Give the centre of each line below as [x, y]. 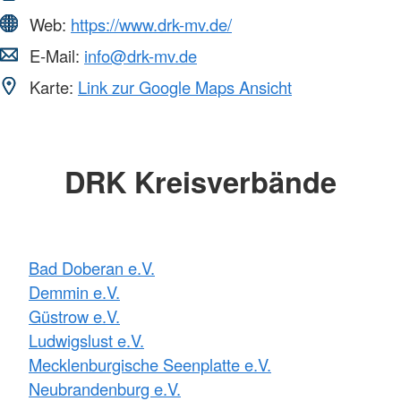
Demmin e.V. [74, 292]
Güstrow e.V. [74, 316]
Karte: [51, 86]
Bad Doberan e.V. [92, 268]
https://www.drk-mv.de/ [151, 24]
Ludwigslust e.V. [86, 341]
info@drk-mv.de [141, 55]
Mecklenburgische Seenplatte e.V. [150, 365]
